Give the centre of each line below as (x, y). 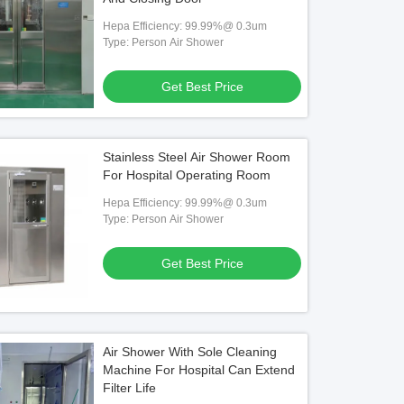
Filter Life (130, 388)
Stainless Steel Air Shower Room (197, 157)
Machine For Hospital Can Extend (199, 370)
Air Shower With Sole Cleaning (190, 352)
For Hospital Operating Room (187, 175)
